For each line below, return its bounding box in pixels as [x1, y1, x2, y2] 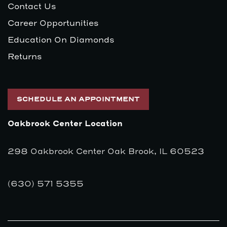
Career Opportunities [8, 18, 99, 29]
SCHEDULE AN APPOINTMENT [17, 95, 140, 104]
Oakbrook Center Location [8, 119, 123, 130]
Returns [8, 52, 42, 62]
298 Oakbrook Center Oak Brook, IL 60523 [8, 146, 204, 157]
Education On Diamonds [8, 35, 115, 46]
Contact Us [8, 2, 56, 12]
